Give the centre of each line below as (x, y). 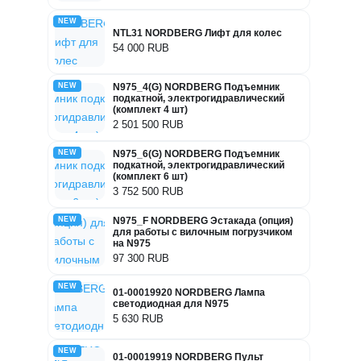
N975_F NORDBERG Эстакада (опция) (203, 221)
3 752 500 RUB (148, 192)
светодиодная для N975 (170, 303)
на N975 (131, 244)
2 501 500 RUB (148, 125)
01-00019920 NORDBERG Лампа (189, 292)
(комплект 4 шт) (150, 110)
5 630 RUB (138, 318)
